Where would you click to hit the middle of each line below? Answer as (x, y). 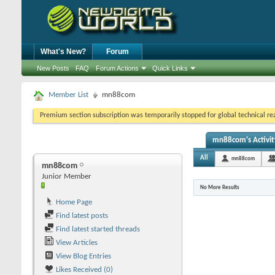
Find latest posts (81, 216)
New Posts (53, 68)
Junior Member (67, 176)
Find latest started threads (97, 229)
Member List (68, 95)
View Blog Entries (83, 256)
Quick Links (170, 68)
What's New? (63, 52)
